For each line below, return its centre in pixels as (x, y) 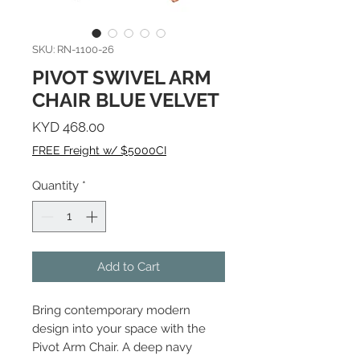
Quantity (55, 186)
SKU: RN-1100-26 (73, 49)
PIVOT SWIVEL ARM (122, 78)
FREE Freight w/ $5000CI (99, 150)
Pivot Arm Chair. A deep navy (112, 347)
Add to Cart (129, 266)
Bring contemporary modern (111, 310)
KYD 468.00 (68, 127)
